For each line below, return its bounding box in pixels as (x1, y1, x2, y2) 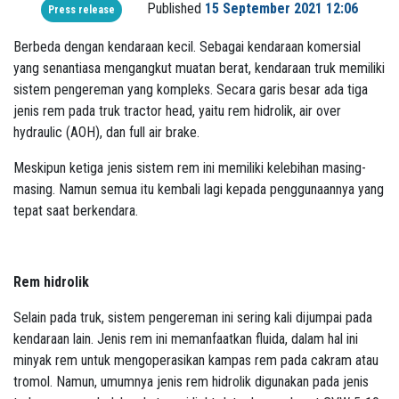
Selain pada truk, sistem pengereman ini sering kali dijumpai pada (13, 309, 372, 327)
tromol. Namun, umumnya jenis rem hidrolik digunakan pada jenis (13, 373, 369, 391)
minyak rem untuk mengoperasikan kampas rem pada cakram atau (13, 352, 379, 370)
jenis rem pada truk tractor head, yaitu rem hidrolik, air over (13, 102, 341, 120)
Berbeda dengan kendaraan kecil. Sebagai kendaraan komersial (13, 38, 361, 56)
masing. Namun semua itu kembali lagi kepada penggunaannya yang (13, 181, 384, 199)
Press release (48, 4, 115, 17)
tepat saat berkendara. (13, 202, 138, 220)
